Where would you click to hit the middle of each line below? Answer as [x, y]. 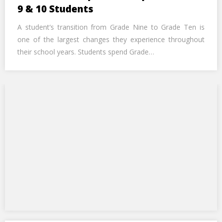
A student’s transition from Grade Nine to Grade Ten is [111, 27]
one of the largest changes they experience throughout [111, 39]
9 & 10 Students [58, 9]
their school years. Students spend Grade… [86, 52]
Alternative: [38, 35]
